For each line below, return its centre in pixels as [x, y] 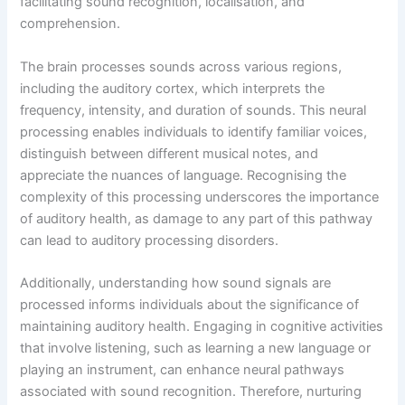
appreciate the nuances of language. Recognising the [184, 175]
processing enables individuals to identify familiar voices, [194, 132]
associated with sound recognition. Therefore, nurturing [191, 392]
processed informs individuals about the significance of [190, 305]
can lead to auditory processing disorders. [150, 240]
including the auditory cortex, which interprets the [173, 88]
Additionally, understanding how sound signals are [176, 283]
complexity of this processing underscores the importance [200, 197]
